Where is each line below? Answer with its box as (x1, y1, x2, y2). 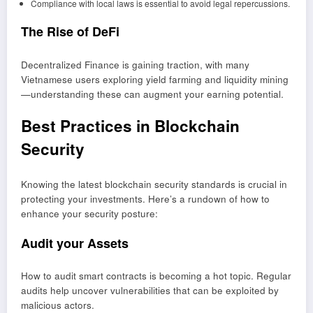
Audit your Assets (21, 233, 129, 252)
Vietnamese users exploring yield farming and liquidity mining (21, 72, 289, 86)
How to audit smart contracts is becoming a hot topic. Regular (21, 269, 291, 283)
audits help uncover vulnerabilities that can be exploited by (21, 284, 279, 298)
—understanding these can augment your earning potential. (21, 87, 284, 101)
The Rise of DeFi (21, 22, 119, 41)
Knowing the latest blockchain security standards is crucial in (21, 177, 287, 191)
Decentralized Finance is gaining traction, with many (21, 57, 249, 71)
